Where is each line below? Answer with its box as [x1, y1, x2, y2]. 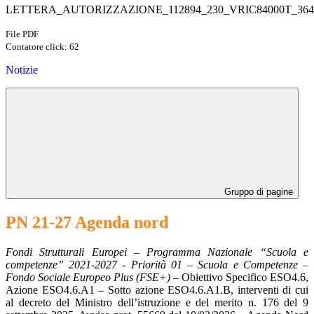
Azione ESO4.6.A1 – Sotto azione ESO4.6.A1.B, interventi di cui [6, 283, 308, 296]
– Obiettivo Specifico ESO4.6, [170, 271, 308, 283]
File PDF [6, 28, 39, 39]
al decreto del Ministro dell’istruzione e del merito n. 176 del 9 [6, 296, 308, 308]
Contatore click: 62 [6, 41, 79, 52]
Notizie [6, 63, 38, 76]
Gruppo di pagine [221, 186, 293, 197]
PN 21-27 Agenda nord [6, 212, 168, 231]
